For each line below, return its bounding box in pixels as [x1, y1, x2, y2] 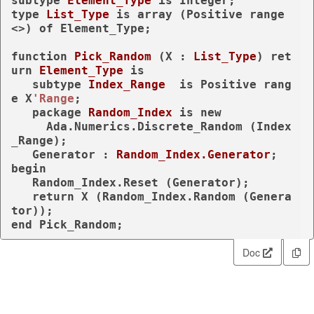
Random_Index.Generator [116, 147, 271, 161]
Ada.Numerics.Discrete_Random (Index [11, 119, 46, 133]
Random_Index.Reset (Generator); [11, 175, 32, 189]
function [11, 49, 67, 63]
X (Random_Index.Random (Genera [74, 189, 292, 203]
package [32, 105, 81, 119]
